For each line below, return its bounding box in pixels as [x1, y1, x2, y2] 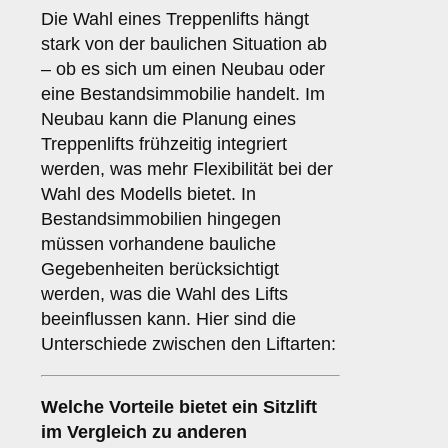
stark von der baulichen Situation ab [41, 34, 327, 55]
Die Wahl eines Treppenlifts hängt [41, 9, 309, 30]
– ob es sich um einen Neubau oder [41, 59, 325, 80]
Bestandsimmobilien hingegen [41, 209, 281, 230]
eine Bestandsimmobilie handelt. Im [41, 84, 325, 105]
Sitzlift [263, 397, 317, 418]
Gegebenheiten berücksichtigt [41, 259, 279, 280]
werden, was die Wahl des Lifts [41, 284, 288, 305]
